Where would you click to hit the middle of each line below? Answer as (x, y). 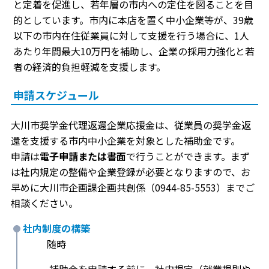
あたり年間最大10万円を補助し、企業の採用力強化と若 (134, 51)
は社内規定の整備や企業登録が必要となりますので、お (131, 172)
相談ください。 (44, 203)
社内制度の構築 (56, 228)
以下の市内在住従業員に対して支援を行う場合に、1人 (131, 36)
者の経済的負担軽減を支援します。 (89, 67)
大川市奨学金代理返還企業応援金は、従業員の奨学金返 (131, 125)
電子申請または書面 (83, 156)
